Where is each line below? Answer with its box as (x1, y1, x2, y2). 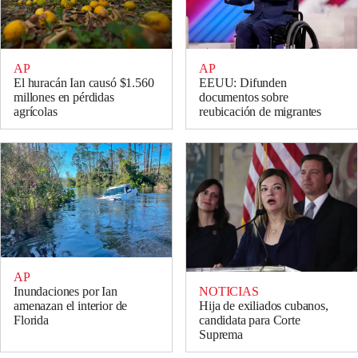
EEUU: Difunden (199, 76, 287, 90)
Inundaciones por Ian (14, 284, 117, 299)
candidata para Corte (199, 312, 300, 327)
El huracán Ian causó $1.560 (14, 76, 154, 90)
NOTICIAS (199, 284, 259, 298)
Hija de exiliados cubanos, (199, 298, 328, 312)
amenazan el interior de (14, 299, 128, 313)
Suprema (199, 327, 243, 341)
